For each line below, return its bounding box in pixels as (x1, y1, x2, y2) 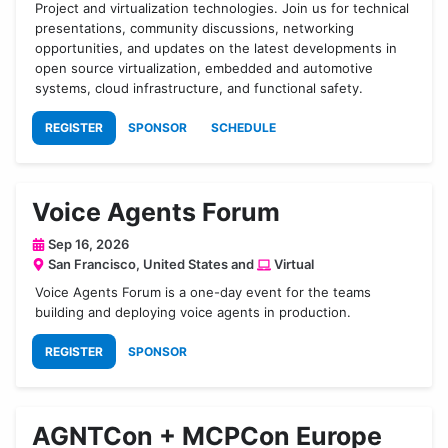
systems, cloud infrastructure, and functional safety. (35, 80, 364, 97)
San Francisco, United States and (45, 256, 257, 273)
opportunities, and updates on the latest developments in (35, 40, 398, 57)
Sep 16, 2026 (45, 236, 129, 253)
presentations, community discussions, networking (35, 20, 355, 37)
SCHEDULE (211, 120, 276, 136)
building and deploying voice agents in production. (35, 304, 352, 321)
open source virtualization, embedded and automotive (35, 60, 374, 77)
